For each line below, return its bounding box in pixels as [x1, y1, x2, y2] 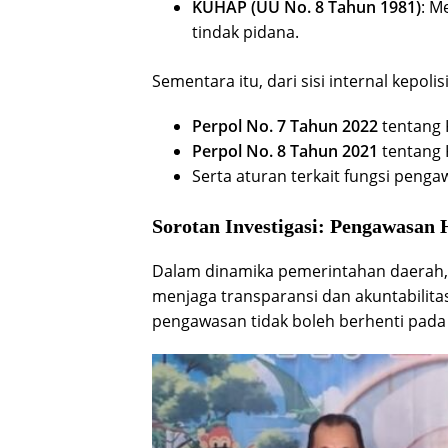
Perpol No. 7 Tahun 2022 [192, 115, 378, 138]
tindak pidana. [192, 21, 299, 44]
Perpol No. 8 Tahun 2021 [192, 140, 378, 163]
